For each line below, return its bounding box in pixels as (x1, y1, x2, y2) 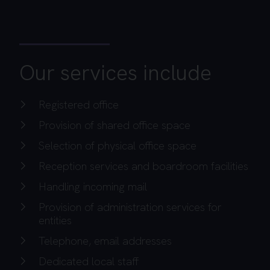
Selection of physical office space (39, 139, 196, 153)
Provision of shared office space (39, 118, 190, 133)
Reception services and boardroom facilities (39, 159, 248, 174)
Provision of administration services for (39, 200, 222, 215)
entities (39, 213, 72, 228)
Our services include (19, 59, 212, 87)
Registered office (39, 98, 119, 112)
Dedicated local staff (39, 254, 139, 269)
